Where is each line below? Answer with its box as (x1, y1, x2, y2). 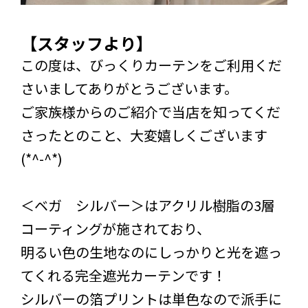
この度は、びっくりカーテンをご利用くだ (21, 54, 282, 75)
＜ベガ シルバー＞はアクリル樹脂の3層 (21, 195, 275, 215)
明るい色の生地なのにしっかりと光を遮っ (21, 241, 282, 262)
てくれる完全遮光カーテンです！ (21, 265, 226, 285)
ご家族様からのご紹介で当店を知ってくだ (21, 101, 280, 122)
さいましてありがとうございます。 (21, 78, 238, 98)
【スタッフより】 (21, 30, 153, 55)
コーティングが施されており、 (21, 218, 210, 239)
